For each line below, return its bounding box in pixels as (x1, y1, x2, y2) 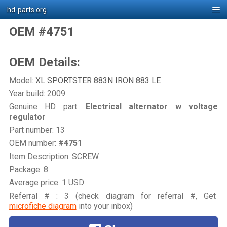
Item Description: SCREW (9, 151, 99, 161)
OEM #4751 (9, 25, 74, 40)
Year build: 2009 (9, 88, 65, 98)
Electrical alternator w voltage (78, 101, 218, 111)
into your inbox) (76, 201, 133, 211)
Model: (9, 75, 35, 85)
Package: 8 (9, 164, 48, 174)
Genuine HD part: (9, 101, 79, 111)
